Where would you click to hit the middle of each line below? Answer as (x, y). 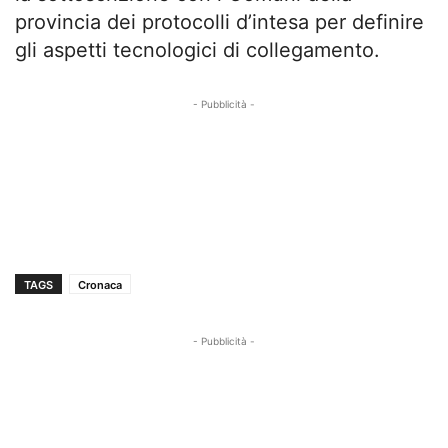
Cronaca (100, 285)
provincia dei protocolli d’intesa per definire (219, 22)
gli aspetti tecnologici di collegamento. (197, 50)
